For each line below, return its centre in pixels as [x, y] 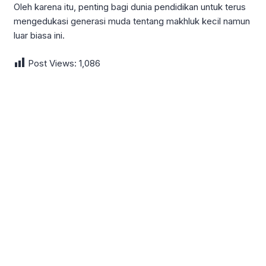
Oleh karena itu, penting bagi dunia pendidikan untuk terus [130, 7]
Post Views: [52, 63]
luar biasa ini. [39, 36]
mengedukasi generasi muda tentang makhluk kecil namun [132, 21]
